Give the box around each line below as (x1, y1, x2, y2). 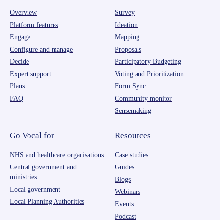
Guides (115, 164, 134, 171)
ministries (10, 173, 37, 181)
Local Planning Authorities (10, 198, 84, 206)
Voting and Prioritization (115, 70, 184, 78)
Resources (115, 131, 151, 140)
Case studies (115, 151, 148, 159)
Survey (115, 9, 135, 17)
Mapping (115, 33, 139, 41)
